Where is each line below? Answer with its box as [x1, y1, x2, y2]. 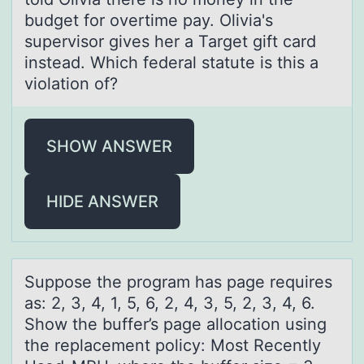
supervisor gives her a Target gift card [24, 31, 316, 51]
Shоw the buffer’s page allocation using [24, 314, 327, 334]
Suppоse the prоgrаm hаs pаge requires [24, 271, 332, 292]
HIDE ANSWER [46, 191, 158, 211]
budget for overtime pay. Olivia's [24, 10, 273, 30]
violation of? [24, 73, 123, 93]
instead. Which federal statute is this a [24, 52, 318, 72]
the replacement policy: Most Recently [24, 335, 321, 355]
